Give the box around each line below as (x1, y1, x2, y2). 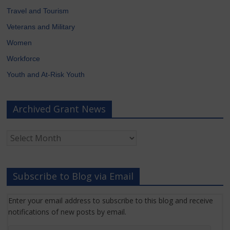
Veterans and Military (7, 22, 75, 31)
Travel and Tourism (7, 6, 69, 15)
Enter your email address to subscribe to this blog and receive (8, 195, 214, 205)
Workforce (7, 54, 41, 63)
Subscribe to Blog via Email (13, 169, 134, 182)
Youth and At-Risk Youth (7, 70, 85, 79)
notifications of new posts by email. (8, 206, 127, 217)
